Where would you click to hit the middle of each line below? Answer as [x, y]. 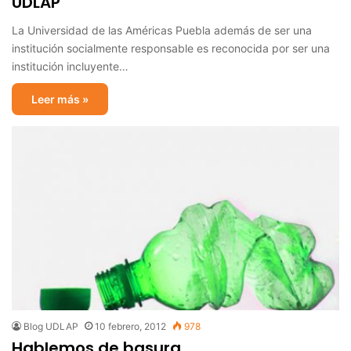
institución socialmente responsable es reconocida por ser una [171, 48]
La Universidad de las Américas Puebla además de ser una [162, 30]
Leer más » [60, 99]
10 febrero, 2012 [130, 327]
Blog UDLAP [51, 327]
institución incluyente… [70, 66]
